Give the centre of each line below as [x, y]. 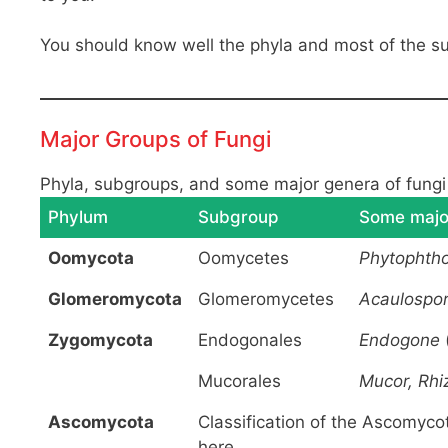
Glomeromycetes [266, 298]
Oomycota [91, 257]
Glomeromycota [115, 298]
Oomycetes [243, 257]
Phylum [78, 216]
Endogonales [250, 339]
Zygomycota [100, 339]
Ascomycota [101, 421]
